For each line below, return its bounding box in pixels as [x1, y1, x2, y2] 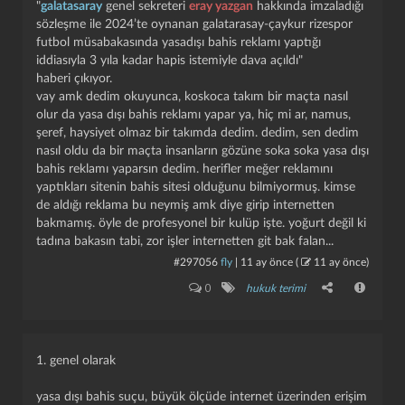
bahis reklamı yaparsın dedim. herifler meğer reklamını [36, 163, 333, 175]
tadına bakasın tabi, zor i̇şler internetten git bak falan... [36, 235, 334, 248]
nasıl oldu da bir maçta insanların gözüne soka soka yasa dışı [36, 145, 369, 157]
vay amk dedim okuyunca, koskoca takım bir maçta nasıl [36, 90, 348, 103]
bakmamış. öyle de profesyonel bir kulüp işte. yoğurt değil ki [36, 217, 366, 230]
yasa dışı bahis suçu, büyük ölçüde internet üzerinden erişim [36, 391, 367, 403]
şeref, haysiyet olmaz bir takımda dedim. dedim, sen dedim [36, 127, 359, 139]
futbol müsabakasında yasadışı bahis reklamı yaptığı [36, 36, 321, 49]
